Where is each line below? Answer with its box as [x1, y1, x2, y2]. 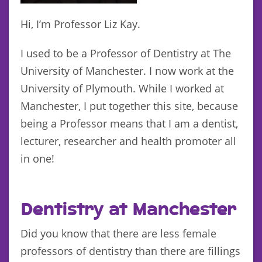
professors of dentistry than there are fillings [20, 243, 240, 258]
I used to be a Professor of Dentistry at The [20, 46, 231, 60]
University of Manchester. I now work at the [20, 63, 234, 78]
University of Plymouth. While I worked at [20, 81, 224, 95]
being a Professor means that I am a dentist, [20, 116, 238, 130]
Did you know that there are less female [20, 226, 216, 240]
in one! [20, 151, 54, 166]
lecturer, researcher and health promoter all [20, 133, 236, 148]
